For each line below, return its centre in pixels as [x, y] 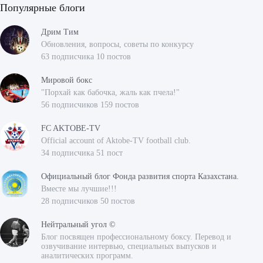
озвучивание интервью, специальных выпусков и [129, 247]
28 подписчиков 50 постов [88, 201]
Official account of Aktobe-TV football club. [116, 141]
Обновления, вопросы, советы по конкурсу [117, 45]
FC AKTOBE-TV [71, 129]
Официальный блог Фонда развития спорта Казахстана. [140, 177]
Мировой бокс [67, 80]
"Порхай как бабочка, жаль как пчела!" [110, 93]
